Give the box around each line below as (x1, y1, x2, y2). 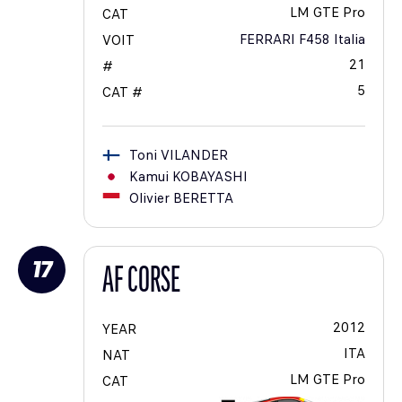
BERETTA (173, 188, 233, 209)
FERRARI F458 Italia (240, 30, 365, 50)
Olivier (129, 188, 170, 209)
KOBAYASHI (172, 167, 248, 188)
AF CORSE (102, 265, 180, 301)
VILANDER (161, 145, 228, 166)
